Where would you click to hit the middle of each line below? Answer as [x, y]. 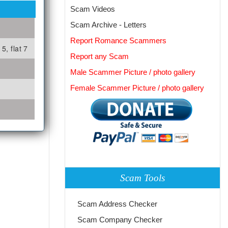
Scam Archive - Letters [108, 25]
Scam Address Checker [118, 204]
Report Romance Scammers [118, 40]
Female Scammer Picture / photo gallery [137, 88]
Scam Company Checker [120, 219]
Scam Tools [143, 178]
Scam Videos [93, 9]
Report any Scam [99, 56]
